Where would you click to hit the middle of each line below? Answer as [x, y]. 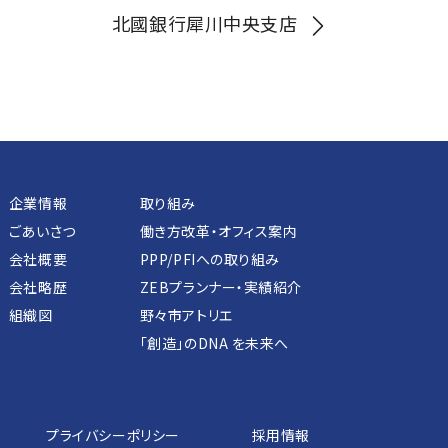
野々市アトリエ [186, 315]
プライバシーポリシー [113, 435]
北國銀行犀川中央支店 [206, 23]
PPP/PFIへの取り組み [209, 259]
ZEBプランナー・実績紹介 [220, 287]
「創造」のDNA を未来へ [214, 343]
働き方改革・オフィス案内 [218, 231]
